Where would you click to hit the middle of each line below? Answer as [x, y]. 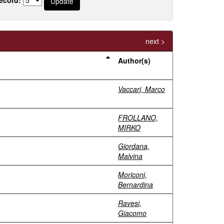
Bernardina [135, 184]
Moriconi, [132, 174]
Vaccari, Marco [141, 89]
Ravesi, [130, 203]
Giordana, [134, 146]
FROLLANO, [138, 117]
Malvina [130, 156]
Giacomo [132, 213]
